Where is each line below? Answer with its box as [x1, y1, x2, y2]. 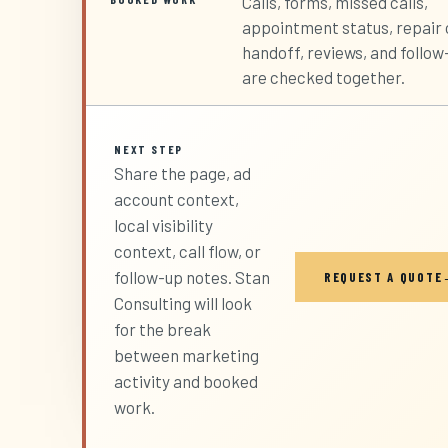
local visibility [114, 215, 213, 236]
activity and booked [114, 371, 258, 392]
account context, [114, 189, 239, 210]
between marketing [114, 345, 259, 366]
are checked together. [242, 67, 405, 88]
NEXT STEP [114, 142, 184, 157]
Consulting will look [114, 293, 252, 314]
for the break [114, 319, 211, 340]
